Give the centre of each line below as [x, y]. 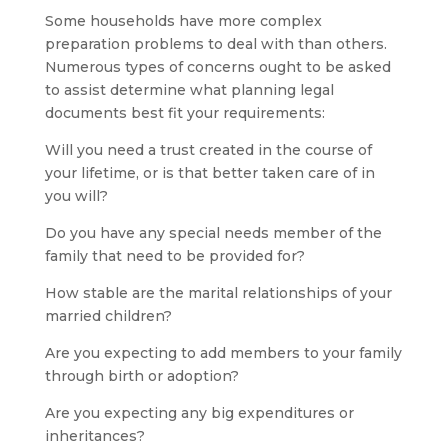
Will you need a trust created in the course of [208, 150]
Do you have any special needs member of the [213, 233]
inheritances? [94, 436]
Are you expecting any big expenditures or [199, 413]
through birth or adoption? [141, 376]
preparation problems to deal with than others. [215, 44]
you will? [76, 196]
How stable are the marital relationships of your [218, 293]
